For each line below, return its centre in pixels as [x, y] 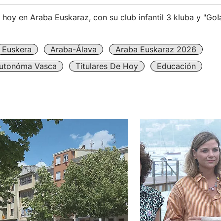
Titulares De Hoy [107, 66]
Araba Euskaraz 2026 [156, 49]
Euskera [17, 49]
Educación [176, 66]
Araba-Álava [73, 49]
